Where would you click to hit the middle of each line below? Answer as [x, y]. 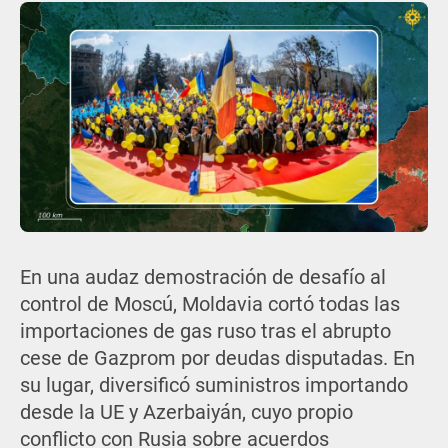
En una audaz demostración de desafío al [202, 277]
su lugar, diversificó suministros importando [213, 385]
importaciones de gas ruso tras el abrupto [205, 331]
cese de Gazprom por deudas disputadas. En [217, 358]
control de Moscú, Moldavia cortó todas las [209, 304]
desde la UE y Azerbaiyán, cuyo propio [186, 412]
